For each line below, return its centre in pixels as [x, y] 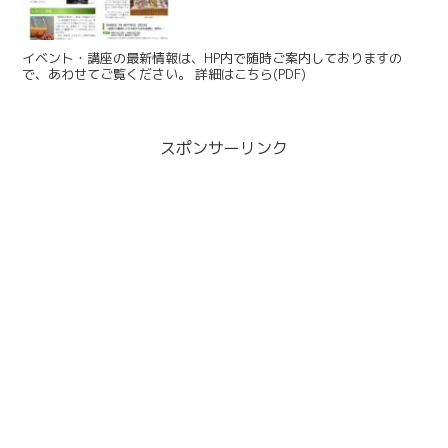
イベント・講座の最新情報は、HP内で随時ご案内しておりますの [212, 57]
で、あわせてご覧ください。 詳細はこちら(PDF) [251, 73]
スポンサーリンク [224, 148]
